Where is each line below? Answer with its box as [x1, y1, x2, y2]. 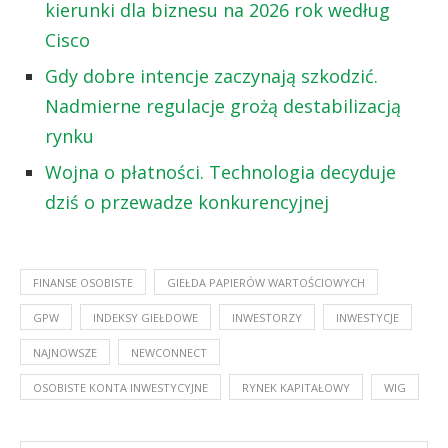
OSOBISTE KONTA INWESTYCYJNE [33, 379, 208, 395]
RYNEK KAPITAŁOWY [242, 379, 350, 395]
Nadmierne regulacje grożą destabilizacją [45, 93, 401, 118]
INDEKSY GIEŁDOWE [93, 309, 198, 325]
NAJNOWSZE [33, 344, 97, 360]
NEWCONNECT [131, 344, 207, 360]
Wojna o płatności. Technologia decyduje [45, 159, 396, 184]
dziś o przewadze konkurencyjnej [45, 189, 329, 214]
